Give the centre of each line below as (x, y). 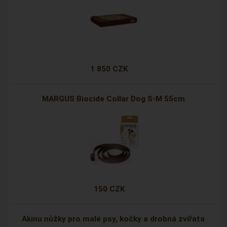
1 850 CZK (109, 69)
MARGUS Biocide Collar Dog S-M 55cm (113, 99)
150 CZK (109, 189)
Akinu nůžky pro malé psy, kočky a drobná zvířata (113, 219)
